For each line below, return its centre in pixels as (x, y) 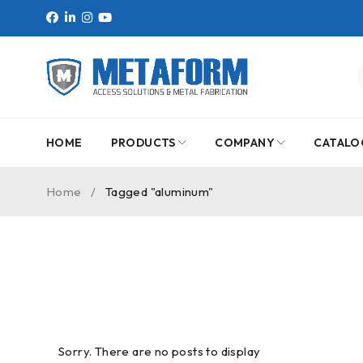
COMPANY (245, 143)
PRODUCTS (143, 143)
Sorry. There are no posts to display (160, 351)
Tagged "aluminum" (159, 192)
